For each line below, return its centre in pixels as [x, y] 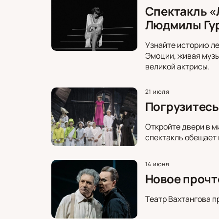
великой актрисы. [177, 66]
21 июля [157, 91]
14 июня [157, 164]
